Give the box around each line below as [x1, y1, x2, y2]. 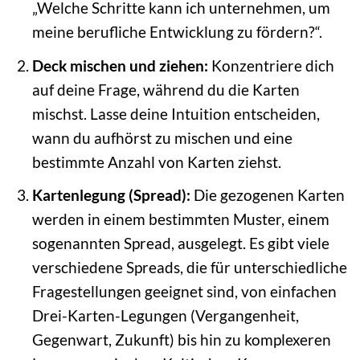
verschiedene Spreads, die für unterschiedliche [31, 258, 347, 277]
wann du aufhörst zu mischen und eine [31, 128, 292, 147]
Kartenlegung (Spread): [31, 186, 190, 205]
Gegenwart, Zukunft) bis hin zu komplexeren [31, 330, 331, 350]
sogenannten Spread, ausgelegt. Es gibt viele [31, 234, 329, 253]
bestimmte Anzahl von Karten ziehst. [31, 152, 281, 171]
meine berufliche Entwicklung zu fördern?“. [31, 22, 322, 42]
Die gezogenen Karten [190, 186, 345, 205]
